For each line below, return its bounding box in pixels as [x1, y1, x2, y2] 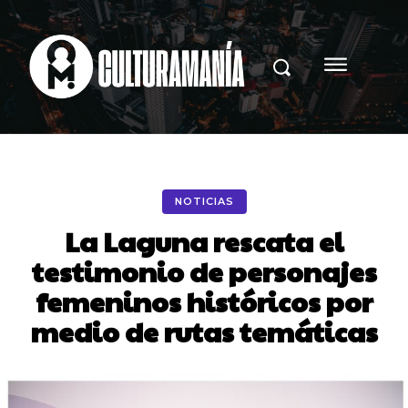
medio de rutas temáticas [30, 311, 378, 350]
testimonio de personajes [31, 251, 377, 290]
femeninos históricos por [36, 281, 372, 320]
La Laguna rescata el [65, 221, 343, 260]
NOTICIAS [174, 194, 234, 208]
